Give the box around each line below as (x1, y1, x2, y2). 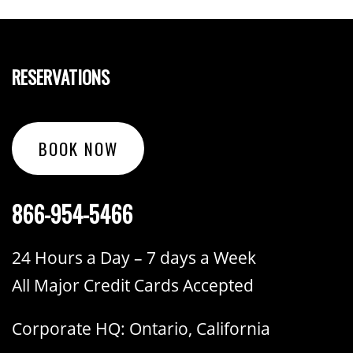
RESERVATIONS (12, 63, 110, 91)
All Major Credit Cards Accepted (12, 273, 254, 296)
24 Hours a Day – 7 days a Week (12, 246, 256, 269)
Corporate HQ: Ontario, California (12, 317, 270, 340)
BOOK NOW (38, 136, 118, 161)
